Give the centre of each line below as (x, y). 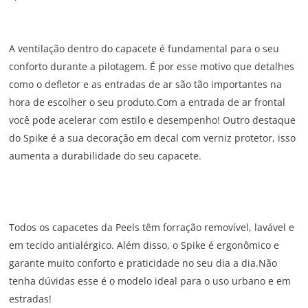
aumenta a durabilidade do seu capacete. (106, 156)
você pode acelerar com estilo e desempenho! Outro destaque (153, 120)
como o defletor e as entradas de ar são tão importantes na (146, 85)
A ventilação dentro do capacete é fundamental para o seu (144, 49)
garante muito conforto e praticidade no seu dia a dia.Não (143, 263)
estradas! (31, 299)
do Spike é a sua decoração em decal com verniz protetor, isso (153, 138)
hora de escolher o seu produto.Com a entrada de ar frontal (147, 102)
